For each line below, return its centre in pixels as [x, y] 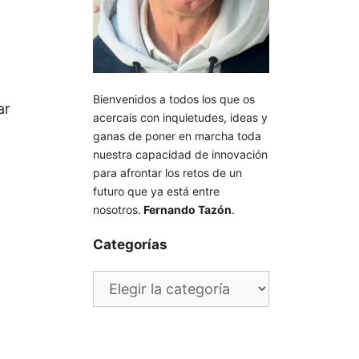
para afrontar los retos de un [167, 172]
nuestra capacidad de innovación [180, 154]
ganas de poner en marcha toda [177, 135]
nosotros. [117, 209]
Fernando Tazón [186, 209]
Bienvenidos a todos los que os [174, 99]
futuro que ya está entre [156, 191]
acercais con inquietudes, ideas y [180, 117]
